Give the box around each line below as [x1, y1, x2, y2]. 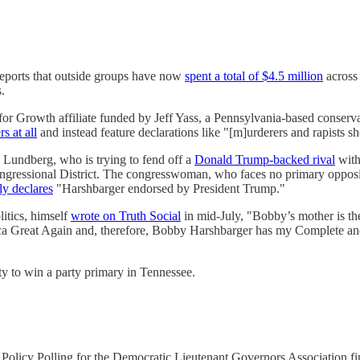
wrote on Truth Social [71, 209, 181, 223]
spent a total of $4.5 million [185, 69, 323, 84]
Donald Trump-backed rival [194, 153, 335, 167]
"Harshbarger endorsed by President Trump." [53, 182, 285, 196]
